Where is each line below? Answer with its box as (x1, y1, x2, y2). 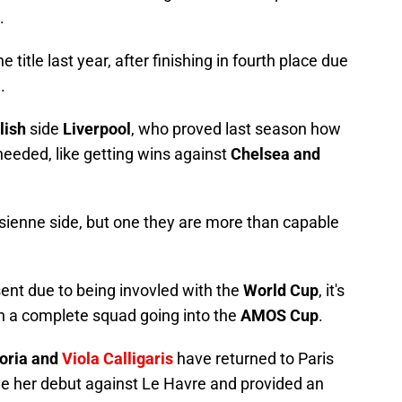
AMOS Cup (240, 306, 319, 326)
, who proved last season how (131, 119, 341, 139)
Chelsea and (231, 144, 320, 164)
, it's (319, 281, 345, 301)
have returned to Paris (173, 349, 334, 369)
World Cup (243, 281, 319, 301)
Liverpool (63, 119, 131, 139)
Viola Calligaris (62, 349, 173, 369)
